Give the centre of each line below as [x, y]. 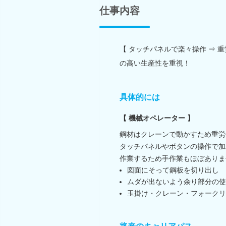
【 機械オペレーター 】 [157, 118]
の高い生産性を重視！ [155, 63]
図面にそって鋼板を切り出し [173, 170]
